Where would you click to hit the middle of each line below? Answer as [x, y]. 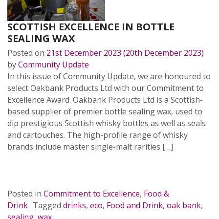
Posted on [27, 53]
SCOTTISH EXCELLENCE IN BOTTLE [91, 27]
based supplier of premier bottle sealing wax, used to [105, 111]
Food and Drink [135, 205]
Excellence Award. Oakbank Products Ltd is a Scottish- [105, 100]
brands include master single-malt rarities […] [90, 147]
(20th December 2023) [163, 53]
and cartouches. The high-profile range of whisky [98, 135]
